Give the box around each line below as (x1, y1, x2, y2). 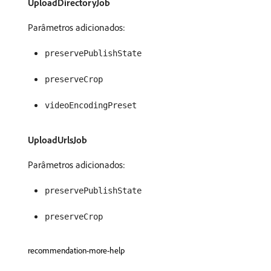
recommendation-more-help (28, 245, 125, 256)
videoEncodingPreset (45, 100, 137, 110)
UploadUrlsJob (28, 134, 87, 146)
